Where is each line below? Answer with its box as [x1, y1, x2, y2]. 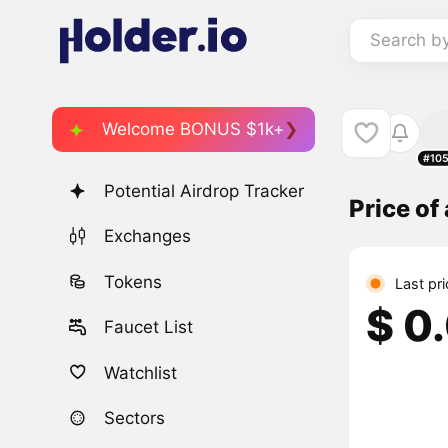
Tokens [104, 271, 163, 292]
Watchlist [104, 362, 178, 383]
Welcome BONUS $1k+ [102, 118, 284, 139]
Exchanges [104, 226, 192, 247]
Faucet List [104, 317, 194, 338]
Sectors [104, 407, 166, 428]
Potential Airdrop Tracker [104, 181, 305, 202]
